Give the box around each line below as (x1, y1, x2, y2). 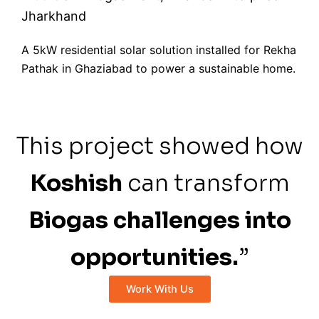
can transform (122, 169, 290, 197)
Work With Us (125, 283, 194, 296)
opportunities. (70, 243, 239, 271)
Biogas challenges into (28, 206, 291, 234)
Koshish (29, 169, 122, 197)
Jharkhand (21, 9, 86, 23)
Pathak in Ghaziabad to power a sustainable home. (21, 61, 296, 75)
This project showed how (16, 132, 303, 160)
